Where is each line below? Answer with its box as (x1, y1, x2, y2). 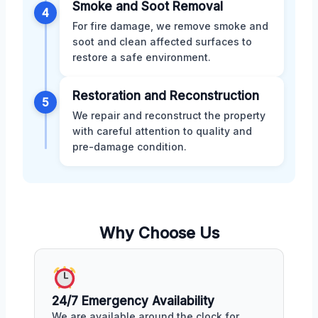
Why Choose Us (99, 223, 219, 242)
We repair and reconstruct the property (72, 109, 265, 121)
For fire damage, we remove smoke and (72, 19, 268, 32)
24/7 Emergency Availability (52, 293, 214, 308)
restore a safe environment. (72, 50, 211, 63)
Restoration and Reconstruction (72, 88, 259, 103)
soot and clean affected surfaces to (72, 35, 252, 48)
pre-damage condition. (72, 140, 187, 153)
